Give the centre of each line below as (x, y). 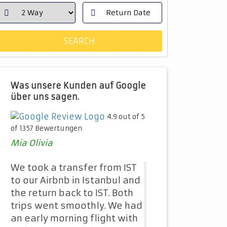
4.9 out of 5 (126, 117)
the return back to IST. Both (72, 193)
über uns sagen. (45, 97)
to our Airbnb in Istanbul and (75, 181)
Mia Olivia (32, 143)
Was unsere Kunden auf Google (78, 86)
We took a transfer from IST (74, 168)
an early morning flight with (74, 219)
